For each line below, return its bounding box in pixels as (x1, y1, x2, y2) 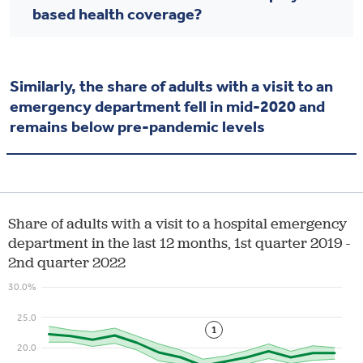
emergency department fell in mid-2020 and (10, 96, 325, 117)
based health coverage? (32, 4, 202, 24)
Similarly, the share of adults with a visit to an (10, 76, 333, 96)
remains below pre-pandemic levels (10, 117, 265, 137)
